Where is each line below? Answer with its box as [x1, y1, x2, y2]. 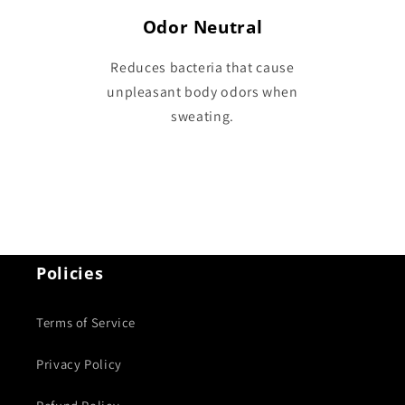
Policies [36, 261, 104, 284]
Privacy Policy [36, 355, 122, 373]
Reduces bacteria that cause [110, 57, 295, 77]
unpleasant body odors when [107, 81, 298, 101]
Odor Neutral [142, 15, 263, 39]
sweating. [171, 106, 234, 126]
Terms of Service [36, 314, 137, 332]
